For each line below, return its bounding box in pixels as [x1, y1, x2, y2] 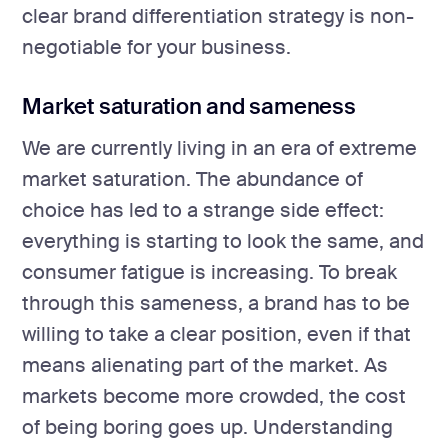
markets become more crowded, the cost [22, 383, 407, 409]
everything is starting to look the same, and [22, 228, 425, 254]
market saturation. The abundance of [22, 166, 364, 192]
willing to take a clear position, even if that [22, 321, 412, 347]
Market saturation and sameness [22, 91, 356, 121]
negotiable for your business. [22, 34, 292, 60]
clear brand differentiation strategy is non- [22, 3, 415, 29]
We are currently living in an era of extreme [22, 135, 418, 161]
